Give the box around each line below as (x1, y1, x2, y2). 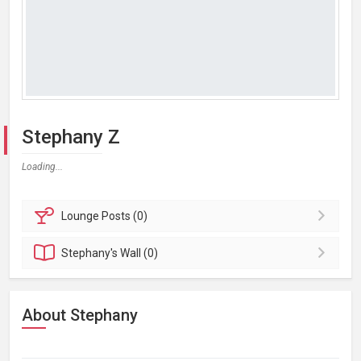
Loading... (22, 161, 63, 172)
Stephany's (61, 247, 121, 259)
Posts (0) (102, 210, 148, 222)
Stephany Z (22, 126, 120, 148)
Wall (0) (120, 247, 159, 259)
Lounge (61, 210, 102, 222)
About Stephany (22, 305, 138, 325)
